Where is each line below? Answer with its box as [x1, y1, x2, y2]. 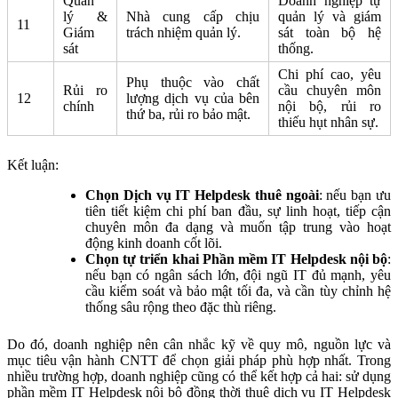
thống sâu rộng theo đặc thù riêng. [85, 299, 276, 315]
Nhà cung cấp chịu [126, 9, 259, 25]
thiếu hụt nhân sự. [278, 115, 378, 131]
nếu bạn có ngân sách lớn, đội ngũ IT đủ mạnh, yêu [85, 267, 391, 283]
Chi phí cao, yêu [278, 67, 381, 83]
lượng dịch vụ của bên [126, 91, 259, 107]
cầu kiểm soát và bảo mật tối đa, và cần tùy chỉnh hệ [85, 283, 391, 299]
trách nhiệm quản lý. [126, 25, 241, 41]
